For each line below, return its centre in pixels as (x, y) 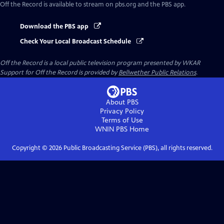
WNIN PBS (111, 129)
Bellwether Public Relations (157, 73)
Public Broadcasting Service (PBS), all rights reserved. (137, 148)
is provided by (98, 73)
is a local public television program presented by (112, 63)
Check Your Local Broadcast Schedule (76, 42)
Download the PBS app (55, 26)
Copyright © (30, 148)
